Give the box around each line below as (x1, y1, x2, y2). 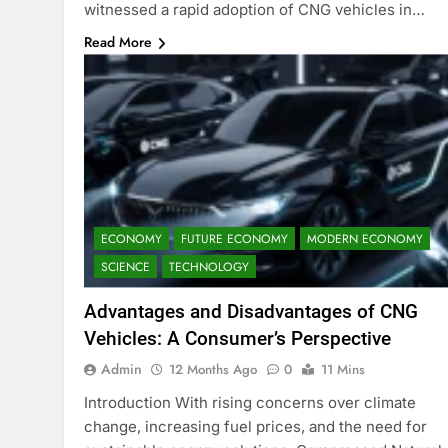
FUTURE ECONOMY (181, 229, 288, 248)
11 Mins (321, 359, 365, 379)
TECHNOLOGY (169, 257, 249, 276)
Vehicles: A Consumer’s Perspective (84, 326, 391, 350)
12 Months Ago (169, 359, 257, 379)
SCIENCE (101, 257, 150, 276)
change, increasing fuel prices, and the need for (84, 416, 427, 436)
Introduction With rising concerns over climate (84, 392, 416, 412)
